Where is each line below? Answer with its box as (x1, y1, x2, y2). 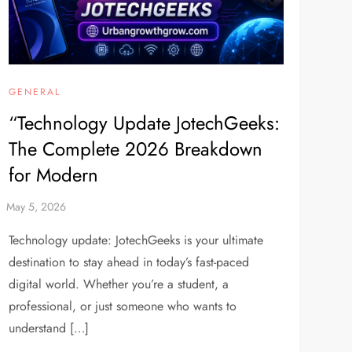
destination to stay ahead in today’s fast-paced (8, 253, 249, 272)
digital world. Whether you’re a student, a (8, 275, 229, 294)
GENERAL (8, 85, 60, 100)
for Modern (8, 161, 98, 189)
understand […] (8, 319, 89, 338)
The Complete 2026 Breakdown (8, 135, 262, 163)
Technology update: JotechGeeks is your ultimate (8, 231, 263, 250)
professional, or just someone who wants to (8, 297, 236, 316)
